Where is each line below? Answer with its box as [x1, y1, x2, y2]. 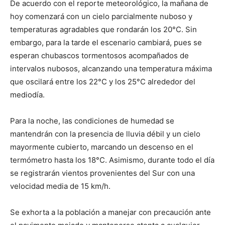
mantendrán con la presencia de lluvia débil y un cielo [10, 129, 200, 139]
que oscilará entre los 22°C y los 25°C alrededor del [10, 77, 195, 87]
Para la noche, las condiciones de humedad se [10, 116, 174, 126]
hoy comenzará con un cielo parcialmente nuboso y [10, 12, 192, 22]
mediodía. [10, 90, 45, 100]
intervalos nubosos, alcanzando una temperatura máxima [10, 64, 212, 74]
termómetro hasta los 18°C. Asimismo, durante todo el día [10, 155, 214, 165]
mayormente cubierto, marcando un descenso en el [10, 142, 193, 152]
